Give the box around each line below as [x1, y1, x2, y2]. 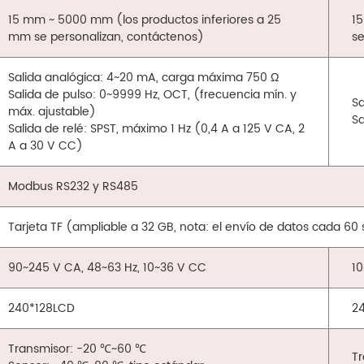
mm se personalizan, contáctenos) [8, 28, 205, 47]
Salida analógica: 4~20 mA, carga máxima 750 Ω [8, 68, 279, 88]
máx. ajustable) [8, 102, 97, 122]
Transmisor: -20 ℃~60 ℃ [8, 340, 147, 359]
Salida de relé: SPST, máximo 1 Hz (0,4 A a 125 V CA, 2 [8, 119, 305, 139]
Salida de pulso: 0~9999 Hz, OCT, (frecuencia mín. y [8, 85, 297, 105]
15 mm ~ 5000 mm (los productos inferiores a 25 [8, 11, 282, 30]
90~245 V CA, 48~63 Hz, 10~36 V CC [8, 258, 207, 278]
